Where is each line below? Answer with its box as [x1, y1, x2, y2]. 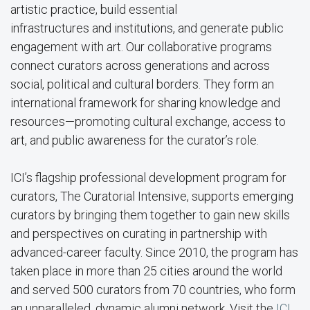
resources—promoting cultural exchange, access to [10, 113, 286, 129]
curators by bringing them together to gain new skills [10, 207, 290, 222]
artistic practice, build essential [10, 1, 177, 17]
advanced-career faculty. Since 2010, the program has [10, 244, 298, 259]
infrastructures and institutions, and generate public [10, 20, 284, 35]
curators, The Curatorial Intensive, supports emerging [10, 188, 293, 203]
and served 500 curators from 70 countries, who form [10, 282, 295, 297]
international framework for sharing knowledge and [10, 95, 280, 110]
